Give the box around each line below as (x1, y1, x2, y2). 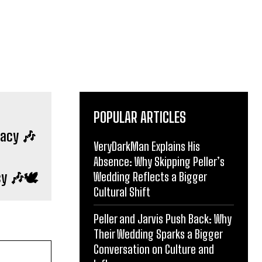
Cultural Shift (94, 185, 150, 199)
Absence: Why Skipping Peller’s (94, 154, 225, 168)
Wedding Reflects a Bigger (94, 170, 206, 184)
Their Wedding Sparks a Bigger (94, 227, 222, 241)
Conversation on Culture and (94, 242, 214, 256)
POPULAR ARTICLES (94, 109, 186, 126)
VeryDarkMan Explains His (94, 139, 200, 153)
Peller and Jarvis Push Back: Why (94, 212, 232, 226)
